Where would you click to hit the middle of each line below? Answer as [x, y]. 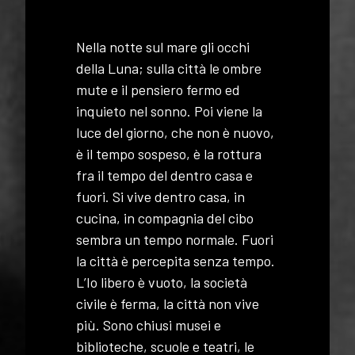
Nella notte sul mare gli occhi [163, 46]
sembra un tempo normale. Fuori [175, 239]
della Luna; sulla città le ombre [169, 68]
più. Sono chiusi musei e [149, 324]
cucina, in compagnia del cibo [165, 218]
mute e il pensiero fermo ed [158, 89]
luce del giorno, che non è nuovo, [175, 132]
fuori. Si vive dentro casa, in [160, 196]
